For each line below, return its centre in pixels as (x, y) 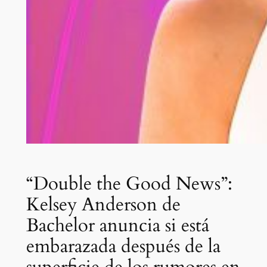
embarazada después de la (123, 246)
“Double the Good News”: (129, 184)
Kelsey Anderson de (103, 205)
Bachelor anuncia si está (117, 226)
